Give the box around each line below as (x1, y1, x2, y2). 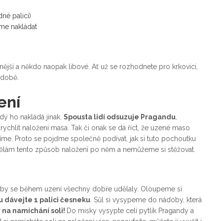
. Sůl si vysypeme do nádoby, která (90, 196, 202, 204)
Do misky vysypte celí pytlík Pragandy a (67, 207, 194, 215)
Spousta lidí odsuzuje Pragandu (64, 113, 176, 121)
